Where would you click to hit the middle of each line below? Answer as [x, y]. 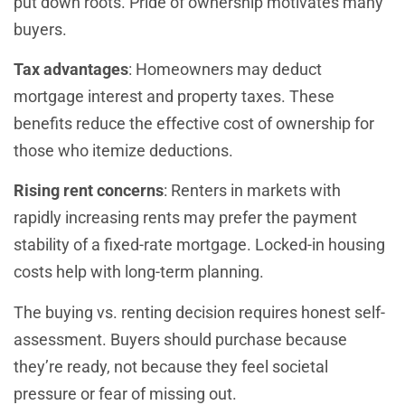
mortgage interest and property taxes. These [174, 96]
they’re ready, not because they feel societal [171, 366]
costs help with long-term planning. [139, 272]
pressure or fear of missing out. [125, 393]
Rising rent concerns [89, 191]
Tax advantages [71, 69]
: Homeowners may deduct [225, 69]
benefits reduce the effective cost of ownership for [194, 123]
